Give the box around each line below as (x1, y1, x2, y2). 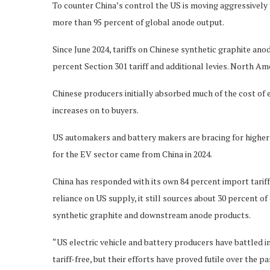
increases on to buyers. (52, 104, 139, 116)
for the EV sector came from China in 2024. (52, 148, 212, 160)
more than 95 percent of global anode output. (52, 16, 224, 28)
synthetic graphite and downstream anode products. (52, 209, 251, 221)
